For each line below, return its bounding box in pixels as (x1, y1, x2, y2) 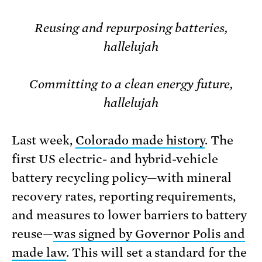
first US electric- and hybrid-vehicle (12, 152, 219, 167)
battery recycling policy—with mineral (12, 171, 232, 185)
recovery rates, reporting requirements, (12, 189, 236, 204)
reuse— (12, 227, 53, 242)
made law (12, 246, 66, 260)
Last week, (12, 133, 75, 148)
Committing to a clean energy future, (29, 77, 233, 92)
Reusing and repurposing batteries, (35, 21, 227, 36)
